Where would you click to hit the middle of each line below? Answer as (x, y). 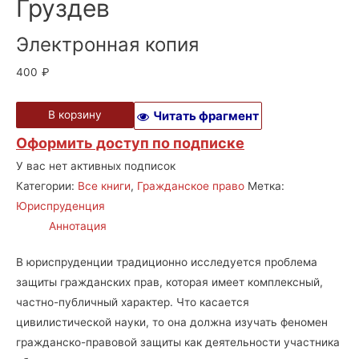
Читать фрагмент (206, 115)
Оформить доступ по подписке (130, 143)
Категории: (47, 186)
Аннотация (78, 226)
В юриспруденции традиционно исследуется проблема (167, 262)
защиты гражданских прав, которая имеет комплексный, (169, 282)
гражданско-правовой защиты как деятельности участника (178, 343)
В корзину (75, 114)
